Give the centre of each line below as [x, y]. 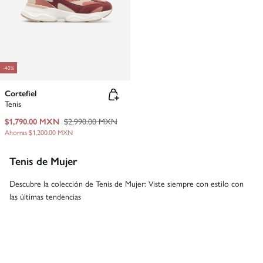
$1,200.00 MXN [51, 132]
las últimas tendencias [45, 196]
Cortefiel [21, 93]
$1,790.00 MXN [32, 121]
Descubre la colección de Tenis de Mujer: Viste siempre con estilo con [127, 183]
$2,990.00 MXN [91, 121]
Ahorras [17, 132]
